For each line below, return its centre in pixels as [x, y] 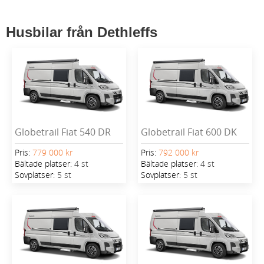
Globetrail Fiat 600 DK [189, 132]
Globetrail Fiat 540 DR [63, 132]
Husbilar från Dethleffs [82, 32]
